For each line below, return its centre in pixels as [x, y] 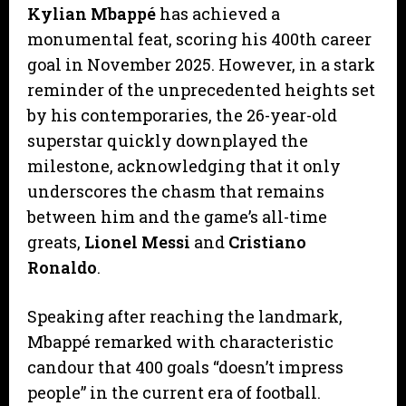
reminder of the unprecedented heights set [201, 89]
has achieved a [218, 13]
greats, [56, 242]
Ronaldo [62, 267]
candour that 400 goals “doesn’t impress [185, 367]
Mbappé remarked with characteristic [180, 341]
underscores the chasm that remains [176, 191]
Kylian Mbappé [92, 13]
